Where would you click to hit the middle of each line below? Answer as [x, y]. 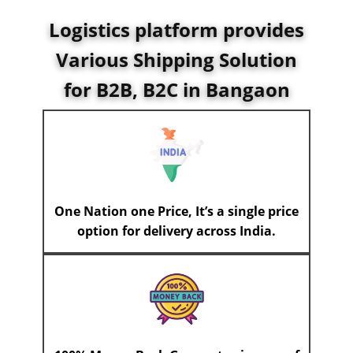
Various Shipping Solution [176, 60]
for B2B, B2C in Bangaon [176, 90]
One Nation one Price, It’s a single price [176, 212]
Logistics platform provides [176, 30]
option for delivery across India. [176, 231]
